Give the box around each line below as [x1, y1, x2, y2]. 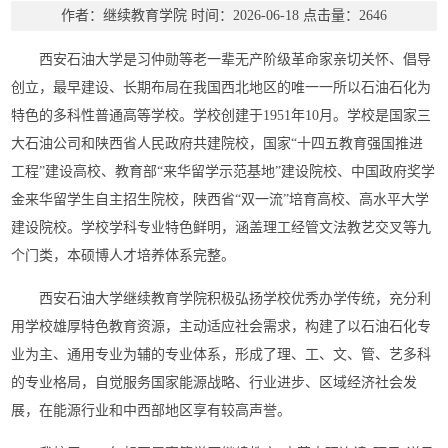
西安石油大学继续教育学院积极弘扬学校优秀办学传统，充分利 [39, 291, 432, 306]
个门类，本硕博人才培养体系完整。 [11, 248, 236, 263]
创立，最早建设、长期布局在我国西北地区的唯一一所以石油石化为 [11, 80, 432, 95]
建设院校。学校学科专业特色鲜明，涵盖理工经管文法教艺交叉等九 [11, 220, 432, 235]
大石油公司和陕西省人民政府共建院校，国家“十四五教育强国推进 [11, 136, 424, 151]
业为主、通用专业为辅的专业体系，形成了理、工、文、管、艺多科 [11, 347, 432, 362]
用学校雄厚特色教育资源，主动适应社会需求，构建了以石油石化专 [11, 319, 432, 334]
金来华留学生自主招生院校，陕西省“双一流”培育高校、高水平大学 [11, 192, 430, 207]
